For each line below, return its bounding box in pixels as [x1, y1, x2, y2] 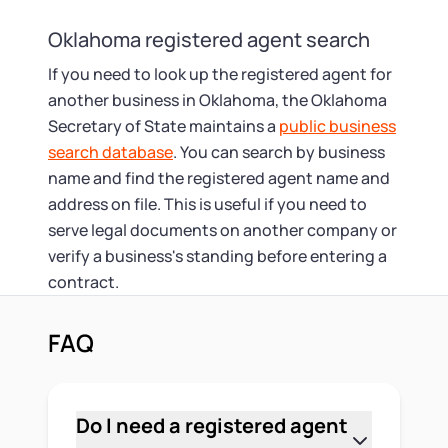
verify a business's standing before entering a [48, 245, 387, 267]
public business [279, 115, 396, 137]
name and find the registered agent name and [48, 167, 390, 189]
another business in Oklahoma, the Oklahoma [48, 89, 387, 111]
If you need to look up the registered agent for [48, 63, 392, 85]
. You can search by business [173, 141, 385, 163]
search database [48, 141, 173, 163]
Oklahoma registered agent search [48, 26, 370, 53]
